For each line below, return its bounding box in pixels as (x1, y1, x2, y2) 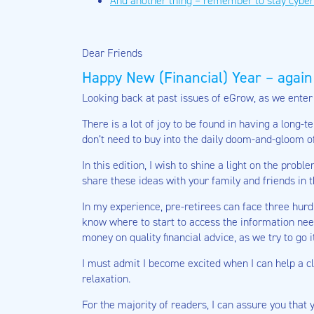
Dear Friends (82, 46, 142, 60)
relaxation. (82, 271, 130, 286)
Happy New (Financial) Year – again (82, 67, 313, 88)
